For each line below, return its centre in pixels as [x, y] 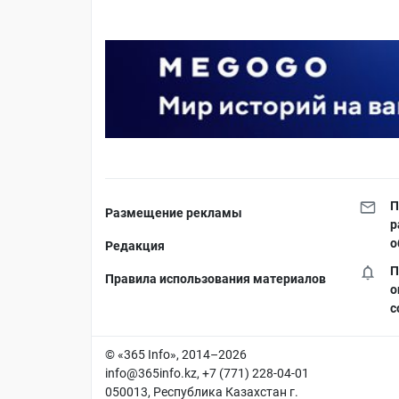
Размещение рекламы [174, 213]
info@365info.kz [151, 374]
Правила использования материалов [216, 279]
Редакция [135, 246]
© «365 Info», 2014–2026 [176, 355]
